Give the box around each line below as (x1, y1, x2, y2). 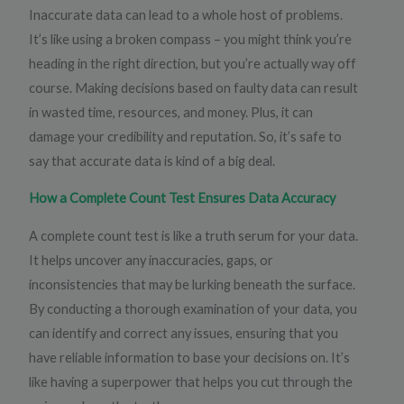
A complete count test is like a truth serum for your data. (29, 227, 359, 243)
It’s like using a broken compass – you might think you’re (29, 31, 353, 47)
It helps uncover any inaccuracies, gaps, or (29, 252, 274, 268)
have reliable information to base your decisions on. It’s (29, 349, 351, 365)
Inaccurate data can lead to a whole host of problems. (29, 6, 344, 23)
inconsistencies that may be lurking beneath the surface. (29, 276, 356, 292)
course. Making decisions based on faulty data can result (29, 79, 359, 96)
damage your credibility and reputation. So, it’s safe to (29, 128, 343, 144)
